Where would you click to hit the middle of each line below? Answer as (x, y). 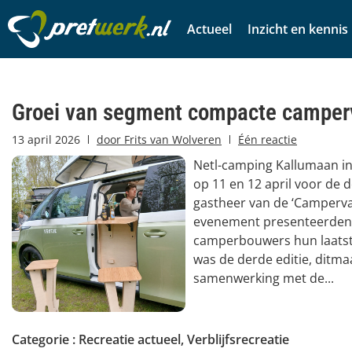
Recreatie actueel (130, 339)
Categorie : (45, 339)
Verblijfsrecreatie (238, 339)
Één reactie (268, 139)
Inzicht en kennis (298, 29)
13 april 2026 (46, 139)
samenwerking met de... (263, 278)
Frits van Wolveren (171, 139)
